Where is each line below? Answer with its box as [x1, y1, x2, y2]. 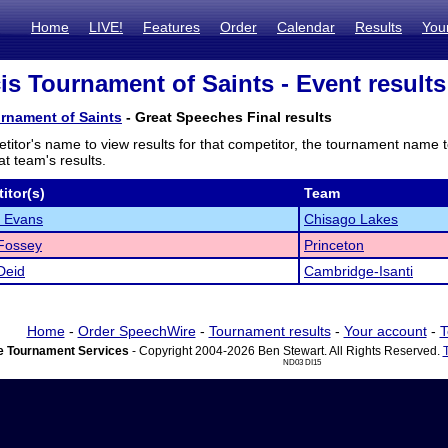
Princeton [304, 237, 364, 253]
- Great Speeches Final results [122, 109, 332, 125]
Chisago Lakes [304, 211, 398, 227]
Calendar [277, 19, 335, 35]
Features [143, 19, 200, 35]
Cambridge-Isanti [304, 263, 413, 279]
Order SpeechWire [77, 323, 196, 339]
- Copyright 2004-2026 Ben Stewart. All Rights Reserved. [128, 344, 443, 358]
